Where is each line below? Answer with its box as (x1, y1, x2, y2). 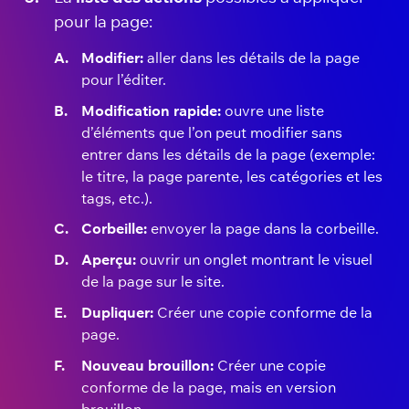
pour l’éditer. (80, 69, 166, 89)
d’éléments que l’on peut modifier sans (80, 122, 342, 142)
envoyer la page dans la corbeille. (146, 219, 379, 238)
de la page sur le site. (80, 272, 225, 291)
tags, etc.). (80, 188, 152, 207)
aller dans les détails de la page (142, 47, 360, 67)
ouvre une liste (220, 100, 324, 120)
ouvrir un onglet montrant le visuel (135, 250, 372, 269)
